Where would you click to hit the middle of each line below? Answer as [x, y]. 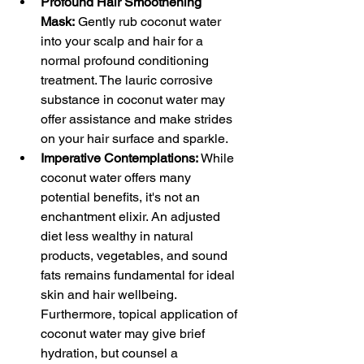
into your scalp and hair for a [123, 41]
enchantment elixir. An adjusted [132, 217]
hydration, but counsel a [111, 353]
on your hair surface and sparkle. [134, 139]
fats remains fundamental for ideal [139, 275]
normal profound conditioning [126, 61]
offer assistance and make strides [138, 119]
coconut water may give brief [124, 334]
